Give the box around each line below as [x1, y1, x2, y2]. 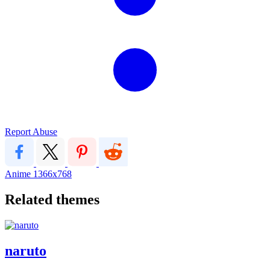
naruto [5, 242, 46, 259]
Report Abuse [5, 126, 57, 137]
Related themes [5, 191, 99, 207]
